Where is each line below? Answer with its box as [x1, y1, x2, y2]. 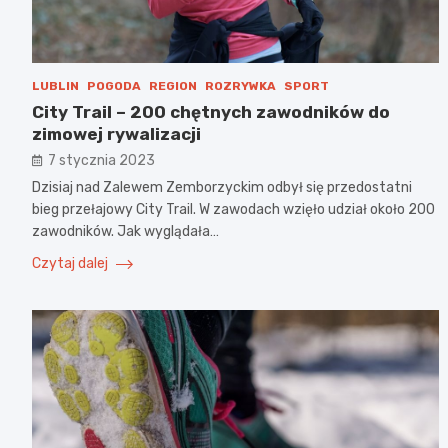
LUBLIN [32, 78, 79, 93]
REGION [149, 78, 197, 93]
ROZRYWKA [205, 78, 276, 93]
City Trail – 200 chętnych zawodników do [32, 101, 390, 122]
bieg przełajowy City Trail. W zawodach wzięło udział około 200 [32, 200, 435, 218]
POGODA [87, 78, 141, 93]
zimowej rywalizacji [32, 123, 201, 144]
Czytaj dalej [32, 254, 111, 272]
